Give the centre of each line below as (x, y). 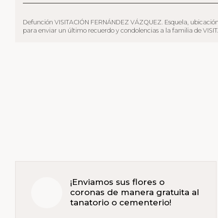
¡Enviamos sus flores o (118, 182)
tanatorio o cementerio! (121, 203)
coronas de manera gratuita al (135, 192)
